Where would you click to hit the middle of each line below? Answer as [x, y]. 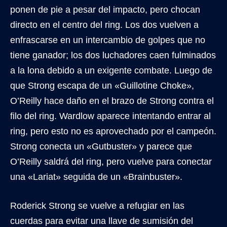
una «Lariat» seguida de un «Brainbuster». [96, 177]
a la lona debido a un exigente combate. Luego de [111, 71]
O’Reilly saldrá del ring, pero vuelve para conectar [111, 162]
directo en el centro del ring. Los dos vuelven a [104, 25]
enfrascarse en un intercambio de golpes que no [108, 40]
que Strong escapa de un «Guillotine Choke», [102, 86]
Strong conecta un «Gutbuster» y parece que [101, 147]
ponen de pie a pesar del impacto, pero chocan [105, 10]
